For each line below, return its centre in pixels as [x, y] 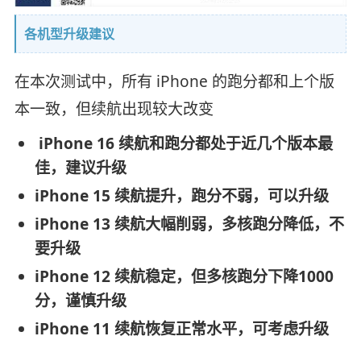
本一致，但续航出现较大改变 [114, 109]
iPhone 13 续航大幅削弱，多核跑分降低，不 [189, 224]
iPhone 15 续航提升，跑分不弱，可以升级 [181, 195]
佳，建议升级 [80, 167]
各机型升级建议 [69, 34]
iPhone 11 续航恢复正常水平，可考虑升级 [181, 328]
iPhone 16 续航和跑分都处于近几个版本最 [183, 143]
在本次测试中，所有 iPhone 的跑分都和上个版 [174, 82]
